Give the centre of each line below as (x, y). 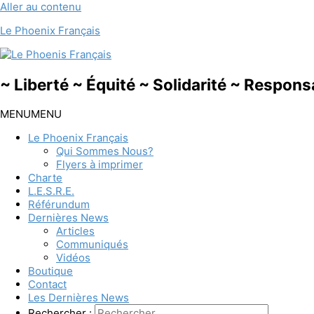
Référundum (59, 205)
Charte (45, 178)
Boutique (50, 271)
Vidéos (73, 258)
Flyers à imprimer (100, 165)
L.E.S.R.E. (51, 191)
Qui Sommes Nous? (105, 151)
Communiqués (92, 245)
